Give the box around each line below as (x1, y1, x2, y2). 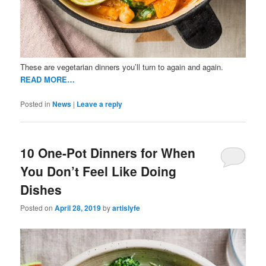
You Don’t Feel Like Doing (20, 161, 177, 180)
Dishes (20, 180, 62, 198)
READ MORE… (20, 74, 75, 85)
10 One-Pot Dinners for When (20, 143, 196, 161)
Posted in (20, 98, 51, 109)
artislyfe (112, 202, 141, 214)
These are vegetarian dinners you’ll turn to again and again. (20, 61, 224, 73)
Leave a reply (77, 98, 123, 109)
